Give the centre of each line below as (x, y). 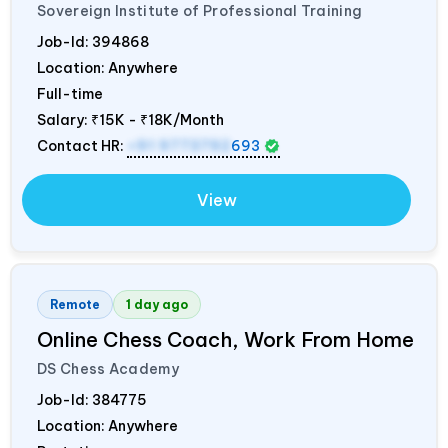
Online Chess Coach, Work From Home (225, 339)
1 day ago (157, 304)
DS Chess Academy (108, 368)
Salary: (64, 119)
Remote (75, 304)
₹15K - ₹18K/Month (157, 119)
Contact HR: (82, 145)
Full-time (70, 93)
